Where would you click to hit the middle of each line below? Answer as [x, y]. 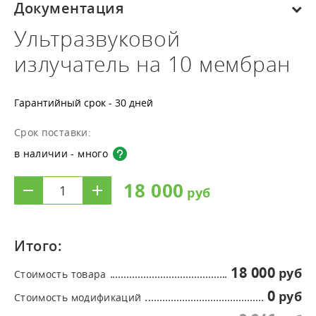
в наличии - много [61, 153]
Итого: [38, 246]
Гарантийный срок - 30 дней [84, 103]
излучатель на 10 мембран [152, 64]
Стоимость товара [60, 274]
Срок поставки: [53, 132]
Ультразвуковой [97, 39]
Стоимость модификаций [78, 297]
